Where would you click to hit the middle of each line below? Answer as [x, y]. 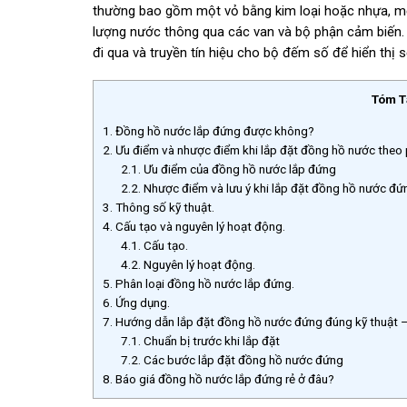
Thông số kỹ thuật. [164, 207]
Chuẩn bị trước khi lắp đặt [211, 340]
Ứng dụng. [141, 302]
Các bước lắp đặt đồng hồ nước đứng [243, 359]
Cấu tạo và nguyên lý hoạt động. [199, 226]
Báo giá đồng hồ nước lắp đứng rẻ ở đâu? [223, 378]
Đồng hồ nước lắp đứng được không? [213, 130]
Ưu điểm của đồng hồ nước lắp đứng [239, 169]
